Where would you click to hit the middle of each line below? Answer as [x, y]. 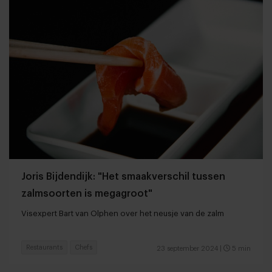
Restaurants [44, 248]
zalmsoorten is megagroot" [87, 194]
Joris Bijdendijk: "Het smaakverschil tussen [123, 177]
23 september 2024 [187, 249]
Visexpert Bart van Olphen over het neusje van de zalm [123, 214]
